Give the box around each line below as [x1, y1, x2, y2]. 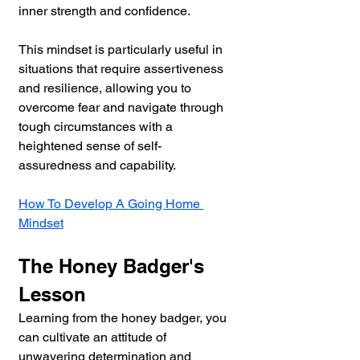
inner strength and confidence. [18, 2, 193, 18]
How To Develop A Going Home [18, 195, 203, 211]
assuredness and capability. [18, 157, 176, 173]
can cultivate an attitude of [18, 329, 170, 345]
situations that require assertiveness [18, 60, 227, 76]
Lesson [18, 282, 86, 305]
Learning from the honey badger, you [18, 309, 230, 325]
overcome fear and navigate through [18, 99, 227, 115]
